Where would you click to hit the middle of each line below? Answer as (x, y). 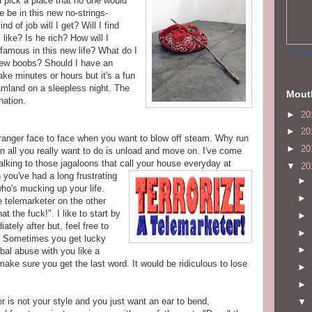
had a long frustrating (73, 176)
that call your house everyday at (165, 163)
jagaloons (80, 163)
